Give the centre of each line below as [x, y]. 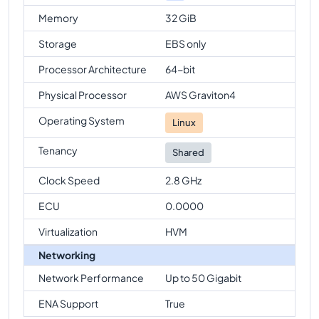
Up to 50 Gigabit [203, 277]
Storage [58, 43]
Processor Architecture [93, 69]
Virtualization [68, 231]
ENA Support [68, 303]
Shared [188, 152]
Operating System [82, 120]
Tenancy [58, 150]
